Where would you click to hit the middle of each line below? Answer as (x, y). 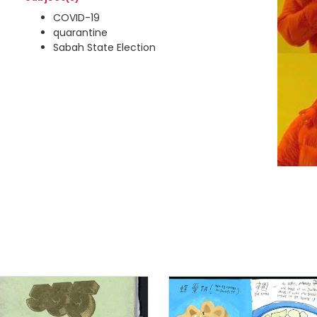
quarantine (80, 33)
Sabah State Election (104, 47)
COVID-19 (76, 18)
